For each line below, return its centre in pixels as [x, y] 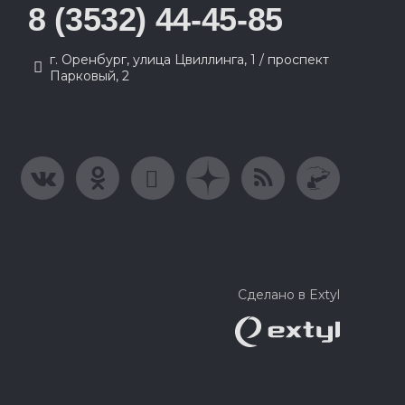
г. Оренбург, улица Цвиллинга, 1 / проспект [189, 60]
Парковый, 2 [89, 76]
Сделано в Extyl [289, 295]
